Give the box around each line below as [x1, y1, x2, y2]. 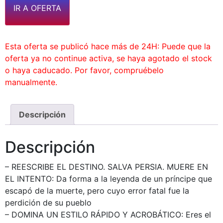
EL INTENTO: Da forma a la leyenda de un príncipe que [5, 173, 212, 184]
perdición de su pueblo [5, 197, 92, 208]
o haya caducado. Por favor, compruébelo [5, 65, 164, 75]
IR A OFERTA [13, 3, 61, 13]
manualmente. [5, 77, 57, 87]
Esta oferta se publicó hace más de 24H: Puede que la [5, 41, 211, 51]
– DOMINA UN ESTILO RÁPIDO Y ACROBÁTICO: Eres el [5, 209, 211, 220]
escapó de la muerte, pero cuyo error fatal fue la [5, 185, 189, 196]
